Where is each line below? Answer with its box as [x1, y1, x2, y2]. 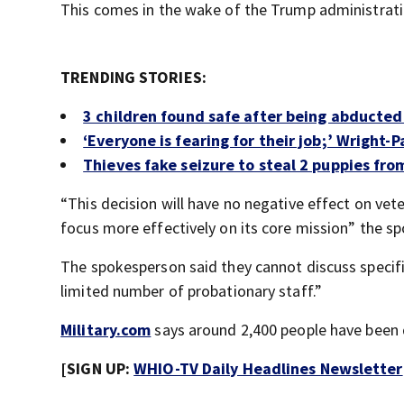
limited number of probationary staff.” [60, 280, 322, 302]
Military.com [60, 319, 151, 341]
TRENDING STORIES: [60, 67, 207, 88]
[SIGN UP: [60, 358, 134, 380]
